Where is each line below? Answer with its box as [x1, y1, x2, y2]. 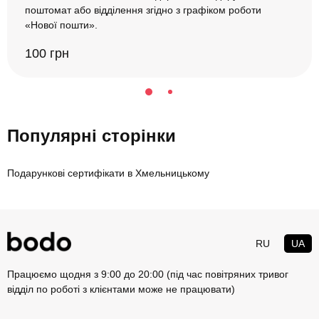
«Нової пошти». [25, 19, 98, 31]
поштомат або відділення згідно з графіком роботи [25, 4, 261, 16]
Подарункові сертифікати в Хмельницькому [7, 167, 209, 179]
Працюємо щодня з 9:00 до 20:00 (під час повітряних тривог [7, 268, 288, 281]
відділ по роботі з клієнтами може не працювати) [7, 283, 235, 296]
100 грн [25, 46, 69, 61]
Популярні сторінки [7, 126, 176, 146]
